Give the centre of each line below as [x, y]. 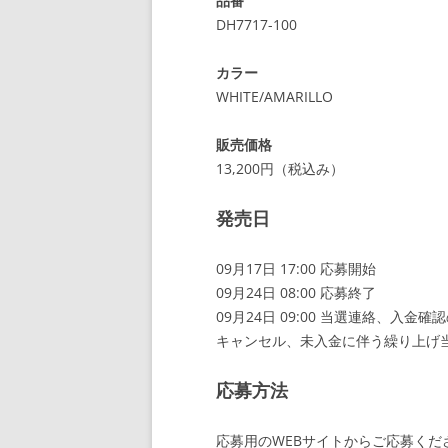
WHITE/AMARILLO [274, 96]
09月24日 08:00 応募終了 [296, 292]
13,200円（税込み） [280, 168]
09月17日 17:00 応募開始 [296, 268]
